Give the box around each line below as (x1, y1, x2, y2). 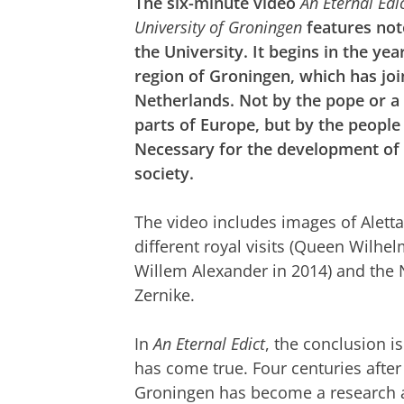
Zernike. (134, 283, 195, 306)
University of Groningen (134, 15, 302, 38)
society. (134, 161, 194, 184)
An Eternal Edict (153, 332, 265, 354)
